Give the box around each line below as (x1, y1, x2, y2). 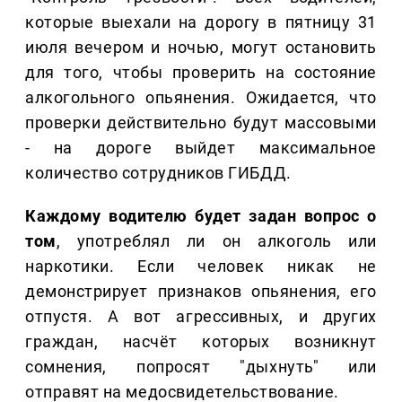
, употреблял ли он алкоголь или (56, 232, 377, 251)
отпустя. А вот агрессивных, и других (25, 307, 377, 327)
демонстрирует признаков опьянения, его (25, 282, 377, 301)
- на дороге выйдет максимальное (25, 138, 377, 158)
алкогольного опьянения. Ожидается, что (25, 88, 377, 108)
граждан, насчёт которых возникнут (25, 332, 377, 352)
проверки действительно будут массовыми (25, 113, 377, 133)
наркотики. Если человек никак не (25, 257, 377, 276)
